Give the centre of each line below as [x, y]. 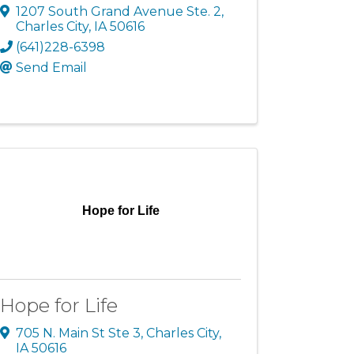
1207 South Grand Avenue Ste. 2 [119, 11]
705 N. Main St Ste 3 [79, 333]
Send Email [52, 67]
